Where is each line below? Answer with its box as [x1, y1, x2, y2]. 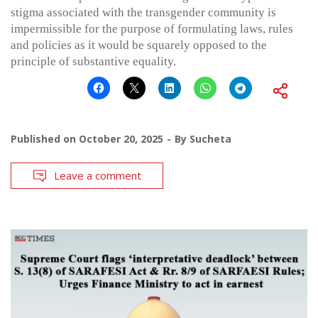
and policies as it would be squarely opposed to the [11, 38, 267, 53]
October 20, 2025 [79, 132, 163, 146]
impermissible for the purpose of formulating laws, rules [11, 22, 293, 36]
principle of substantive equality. [11, 55, 176, 69]
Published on [11, 132, 79, 146]
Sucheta [190, 132, 231, 146]
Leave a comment [54, 168, 141, 183]
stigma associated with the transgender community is [11, 6, 276, 20]
